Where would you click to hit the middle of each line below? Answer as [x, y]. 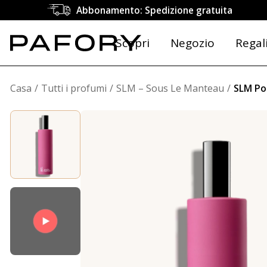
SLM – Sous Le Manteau [170, 88]
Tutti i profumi [74, 88]
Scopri [133, 43]
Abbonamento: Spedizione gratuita [155, 10]
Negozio [192, 43]
